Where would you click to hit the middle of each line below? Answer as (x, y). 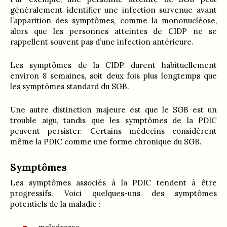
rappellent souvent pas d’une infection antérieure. (102, 42)
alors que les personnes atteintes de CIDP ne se (113, 31)
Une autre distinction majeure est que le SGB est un (113, 109)
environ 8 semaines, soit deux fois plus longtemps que (113, 75)
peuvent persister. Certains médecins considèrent (113, 131)
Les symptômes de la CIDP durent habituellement (113, 65)
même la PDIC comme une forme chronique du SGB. (106, 141)
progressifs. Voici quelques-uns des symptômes (113, 193)
